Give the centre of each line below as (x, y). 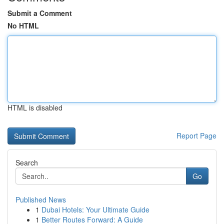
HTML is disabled (35, 107)
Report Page (196, 135)
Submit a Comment (40, 13)
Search (27, 162)
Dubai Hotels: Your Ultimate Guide (95, 209)
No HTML (23, 25)
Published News (41, 199)
